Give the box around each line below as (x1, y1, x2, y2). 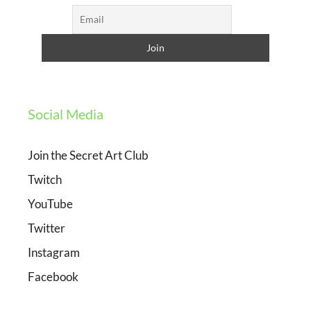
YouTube (28, 196, 73, 212)
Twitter (28, 221, 65, 236)
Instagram (28, 245, 80, 260)
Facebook (28, 269, 78, 285)
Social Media (28, 106, 103, 123)
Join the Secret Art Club (28, 148, 149, 163)
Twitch (28, 172, 62, 187)
